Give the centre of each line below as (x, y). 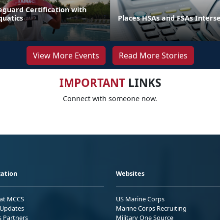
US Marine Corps (140, 199)
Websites (130, 173)
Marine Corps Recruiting (151, 208)
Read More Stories (153, 55)
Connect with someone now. (110, 98)
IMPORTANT (92, 82)
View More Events (66, 55)
